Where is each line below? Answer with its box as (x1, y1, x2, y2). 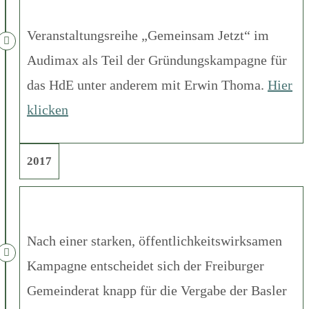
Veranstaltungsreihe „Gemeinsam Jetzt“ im (27, 27, 269, 43)
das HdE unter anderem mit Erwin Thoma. (27, 77, 268, 92)
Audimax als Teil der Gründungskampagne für (27, 52, 287, 68)
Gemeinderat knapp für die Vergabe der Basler (27, 282, 287, 298)
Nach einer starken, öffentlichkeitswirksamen (27, 232, 282, 248)
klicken (27, 101, 68, 117)
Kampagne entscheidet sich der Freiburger (27, 257, 264, 273)
